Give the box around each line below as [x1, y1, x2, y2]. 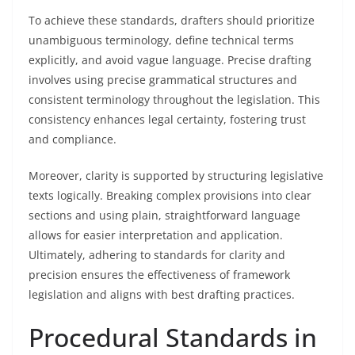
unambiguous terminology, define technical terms [29, 32, 294, 48]
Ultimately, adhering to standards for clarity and [29, 247, 285, 262]
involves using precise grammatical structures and [29, 72, 297, 87]
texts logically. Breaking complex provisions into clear [29, 188, 311, 203]
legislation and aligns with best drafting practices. [29, 287, 295, 302]
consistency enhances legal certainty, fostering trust [29, 112, 306, 127]
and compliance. [29, 132, 116, 147]
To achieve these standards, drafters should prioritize [29, 13, 315, 28]
